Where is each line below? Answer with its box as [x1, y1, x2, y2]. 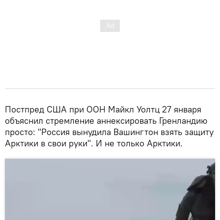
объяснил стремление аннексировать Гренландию [5, 114, 207, 126]
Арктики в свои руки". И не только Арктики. [5, 137, 183, 149]
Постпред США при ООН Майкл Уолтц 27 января [5, 103, 201, 115]
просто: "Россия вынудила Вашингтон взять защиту [5, 126, 214, 137]
